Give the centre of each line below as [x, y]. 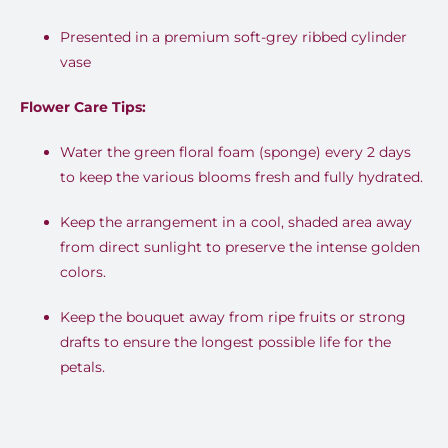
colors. [82, 272]
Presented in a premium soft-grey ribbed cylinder [233, 37]
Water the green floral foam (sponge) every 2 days [235, 152]
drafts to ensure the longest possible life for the [225, 342]
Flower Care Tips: [82, 107]
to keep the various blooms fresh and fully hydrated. [241, 177]
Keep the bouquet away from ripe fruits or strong [232, 317]
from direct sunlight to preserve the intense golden [239, 247]
